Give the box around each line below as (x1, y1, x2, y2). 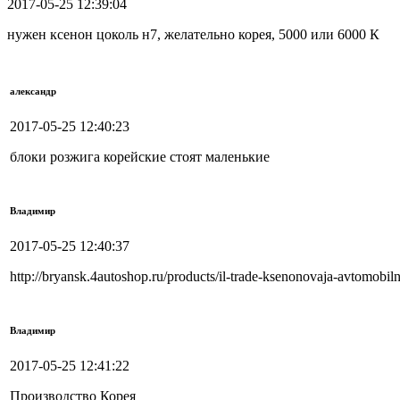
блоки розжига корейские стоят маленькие (10, 149, 270, 165)
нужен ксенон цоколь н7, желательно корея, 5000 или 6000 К (7, 27, 379, 43)
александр (10, 86, 56, 97)
